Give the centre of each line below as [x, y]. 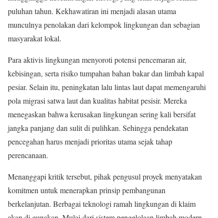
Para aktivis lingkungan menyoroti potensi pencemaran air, [97, 59]
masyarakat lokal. [35, 38]
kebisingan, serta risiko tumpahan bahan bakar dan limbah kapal [106, 73]
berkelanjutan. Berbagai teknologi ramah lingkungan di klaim [102, 203]
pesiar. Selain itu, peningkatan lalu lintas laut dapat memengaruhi [107, 87]
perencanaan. [28, 155]
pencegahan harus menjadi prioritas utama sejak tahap [90, 141]
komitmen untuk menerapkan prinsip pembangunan [87, 190]
